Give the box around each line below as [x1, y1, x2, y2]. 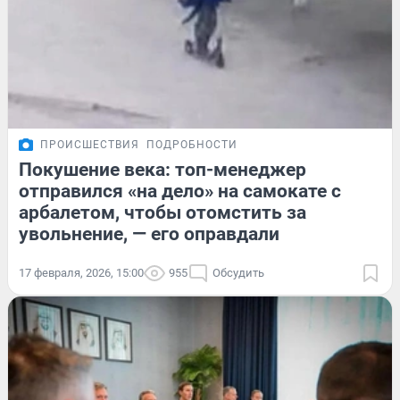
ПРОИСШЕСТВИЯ [40, 138, 139, 152]
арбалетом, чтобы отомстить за [19, 202, 306, 224]
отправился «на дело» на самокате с [19, 180, 341, 203]
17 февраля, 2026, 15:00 [19, 266, 144, 280]
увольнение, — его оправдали [19, 223, 279, 246]
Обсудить [212, 266, 264, 280]
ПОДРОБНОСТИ [146, 138, 237, 152]
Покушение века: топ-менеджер [19, 159, 306, 181]
